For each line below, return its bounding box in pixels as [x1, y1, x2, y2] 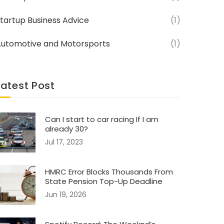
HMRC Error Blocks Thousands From [45, 166, 173, 177]
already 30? [45, 123, 88, 134]
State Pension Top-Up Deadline [45, 176, 162, 186]
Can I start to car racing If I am [45, 114, 158, 124]
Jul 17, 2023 [45, 137, 83, 147]
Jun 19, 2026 [45, 189, 86, 199]
